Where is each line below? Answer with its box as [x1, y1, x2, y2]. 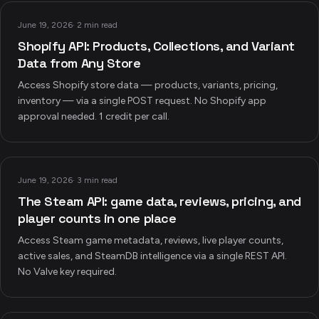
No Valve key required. [18, 266, 117, 278]
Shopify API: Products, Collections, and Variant [18, 38, 295, 54]
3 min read [77, 175, 117, 185]
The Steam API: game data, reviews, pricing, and [18, 193, 301, 209]
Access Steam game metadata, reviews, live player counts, [18, 234, 283, 246]
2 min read [77, 20, 117, 30]
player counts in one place [18, 210, 177, 226]
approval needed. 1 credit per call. [18, 110, 169, 122]
